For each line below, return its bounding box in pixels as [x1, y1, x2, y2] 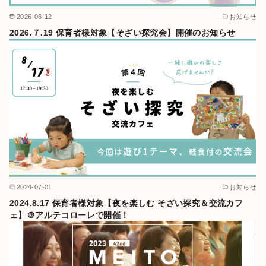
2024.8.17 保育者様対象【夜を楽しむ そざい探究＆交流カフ [9, 198, 243, 208]
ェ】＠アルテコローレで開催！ [9, 210, 129, 220]
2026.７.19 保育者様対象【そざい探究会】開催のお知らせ [9, 27, 236, 37]
